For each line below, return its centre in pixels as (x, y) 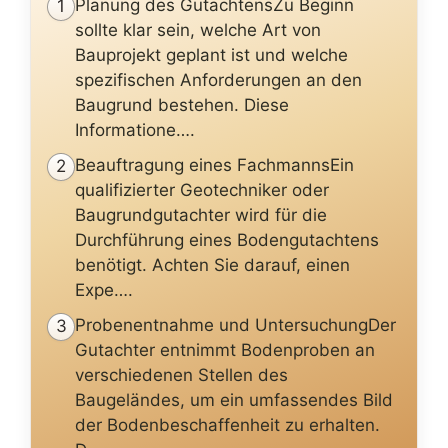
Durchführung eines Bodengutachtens (227, 239)
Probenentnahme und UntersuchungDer (235, 324)
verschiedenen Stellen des (181, 374)
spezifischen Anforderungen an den (218, 79)
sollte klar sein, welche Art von (198, 29)
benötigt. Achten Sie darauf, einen (212, 264)
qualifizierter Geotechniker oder (202, 189)
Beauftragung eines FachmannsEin (214, 164)
